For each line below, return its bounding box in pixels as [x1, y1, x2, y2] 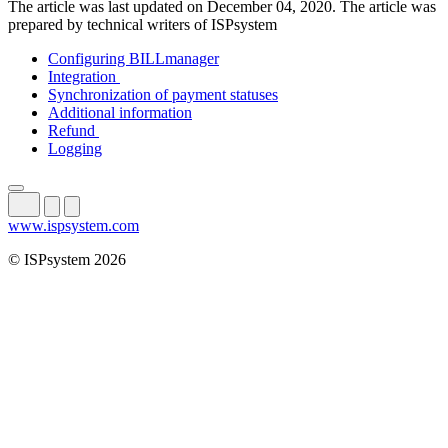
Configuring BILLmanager [48, 50, 219, 68]
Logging [48, 140, 102, 158]
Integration [48, 68, 120, 86]
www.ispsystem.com [8, 217, 139, 235]
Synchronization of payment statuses [48, 86, 278, 104]
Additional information [48, 104, 192, 122]
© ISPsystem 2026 [8, 251, 126, 269]
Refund [48, 122, 99, 140]
